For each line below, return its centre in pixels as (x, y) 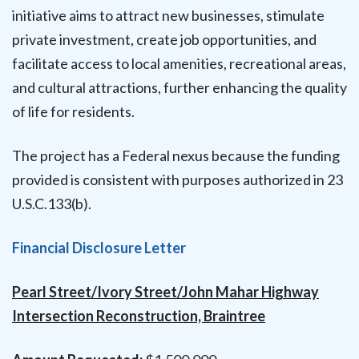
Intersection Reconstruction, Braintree (139, 316)
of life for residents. (73, 111)
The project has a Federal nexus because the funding (176, 155)
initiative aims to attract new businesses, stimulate (168, 15)
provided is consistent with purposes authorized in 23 (177, 179)
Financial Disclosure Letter (99, 247)
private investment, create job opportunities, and (164, 39)
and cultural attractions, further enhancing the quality (179, 87)
